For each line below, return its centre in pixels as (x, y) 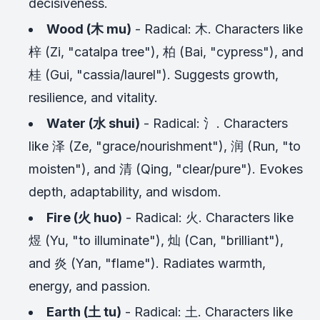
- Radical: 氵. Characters (214, 123)
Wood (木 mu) (89, 29)
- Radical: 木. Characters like (217, 29)
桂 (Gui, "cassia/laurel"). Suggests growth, (154, 74)
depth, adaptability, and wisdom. (125, 191)
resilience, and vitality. (93, 97)
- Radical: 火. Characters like (208, 217)
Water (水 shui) (93, 123)
